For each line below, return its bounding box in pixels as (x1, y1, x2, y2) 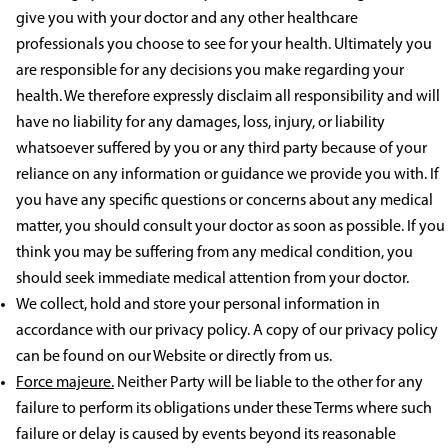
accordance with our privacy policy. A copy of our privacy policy (16, 323, 438, 340)
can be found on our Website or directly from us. (16, 349, 332, 366)
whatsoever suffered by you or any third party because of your (16, 141, 427, 158)
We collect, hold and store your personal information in (16, 297, 380, 314)
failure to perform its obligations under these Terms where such (16, 401, 432, 418)
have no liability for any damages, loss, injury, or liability (16, 115, 385, 132)
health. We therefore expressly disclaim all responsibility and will (16, 89, 440, 106)
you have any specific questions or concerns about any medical (16, 193, 433, 210)
